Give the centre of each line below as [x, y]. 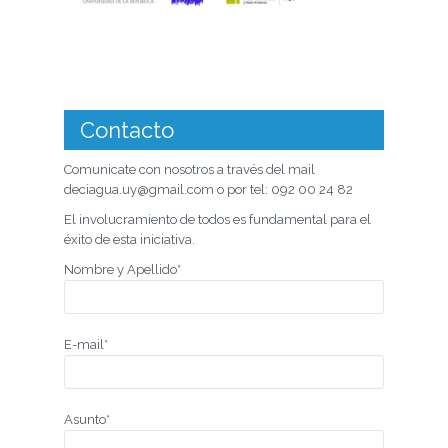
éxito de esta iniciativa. [129, 239]
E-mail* [86, 344]
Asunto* [87, 419]
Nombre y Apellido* [122, 269]
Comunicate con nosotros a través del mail [189, 169]
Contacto [127, 129]
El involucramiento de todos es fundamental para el [217, 219]
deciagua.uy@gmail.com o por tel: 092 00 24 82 [208, 189]
